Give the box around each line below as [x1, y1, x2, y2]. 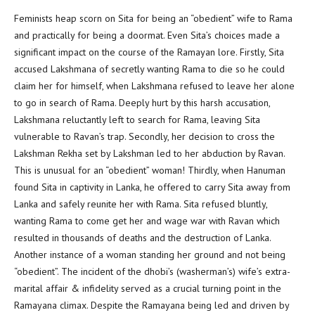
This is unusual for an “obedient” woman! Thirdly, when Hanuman [14, 164, 285, 176]
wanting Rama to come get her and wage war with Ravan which [14, 214, 280, 227]
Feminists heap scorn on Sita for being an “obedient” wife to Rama [14, 12, 292, 25]
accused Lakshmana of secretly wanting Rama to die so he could [14, 63, 285, 75]
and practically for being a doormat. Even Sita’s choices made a [14, 29, 280, 41]
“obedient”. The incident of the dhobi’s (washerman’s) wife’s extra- [14, 265, 290, 278]
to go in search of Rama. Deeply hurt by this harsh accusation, [14, 96, 270, 109]
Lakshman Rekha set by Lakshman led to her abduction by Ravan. [14, 147, 285, 160]
